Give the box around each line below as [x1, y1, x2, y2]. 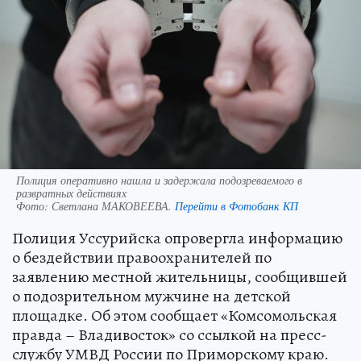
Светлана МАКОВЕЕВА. [52, 197, 175, 214]
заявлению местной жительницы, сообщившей [12, 265, 347, 288]
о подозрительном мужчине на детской [12, 284, 291, 307]
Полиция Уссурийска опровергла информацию [12, 226, 342, 249]
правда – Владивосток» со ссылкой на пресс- [12, 323, 327, 346]
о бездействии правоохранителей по [12, 246, 272, 268]
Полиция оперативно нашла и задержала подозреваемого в [16, 172, 302, 188]
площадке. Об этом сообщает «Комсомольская [12, 304, 337, 326]
